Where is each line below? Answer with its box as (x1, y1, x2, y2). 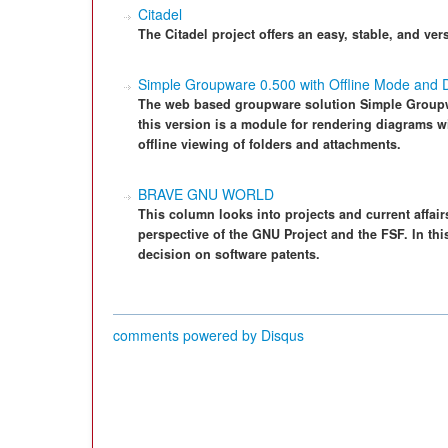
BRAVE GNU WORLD (138, 184, 274, 204)
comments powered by (113, 325, 261, 345)
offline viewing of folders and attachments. (138, 135, 401, 153)
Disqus (261, 325, 304, 345)
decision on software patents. (138, 245, 320, 263)
